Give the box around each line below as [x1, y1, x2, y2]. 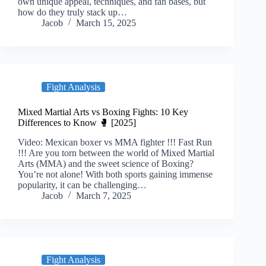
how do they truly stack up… [18, 7, 127, 17]
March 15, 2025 [76, 17, 136, 28]
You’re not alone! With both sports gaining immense [18, 169, 213, 179]
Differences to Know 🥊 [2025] [18, 117, 136, 128]
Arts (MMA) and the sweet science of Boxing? [18, 158, 194, 169]
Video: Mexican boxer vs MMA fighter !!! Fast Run [18, 137, 212, 147]
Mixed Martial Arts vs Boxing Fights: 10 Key [18, 106, 188, 117]
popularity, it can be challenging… [18, 179, 147, 190]
